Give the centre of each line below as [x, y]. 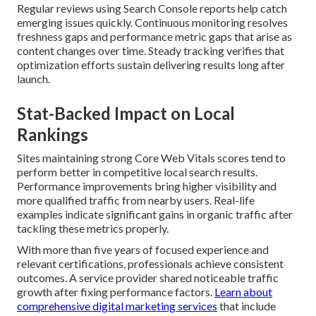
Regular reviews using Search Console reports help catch [152, 8]
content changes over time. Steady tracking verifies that [151, 51]
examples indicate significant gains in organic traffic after [155, 214]
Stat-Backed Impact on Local [126, 114]
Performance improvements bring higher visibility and [147, 186]
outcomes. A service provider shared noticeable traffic [148, 278]
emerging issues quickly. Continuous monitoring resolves [152, 23]
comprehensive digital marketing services [117, 306]
